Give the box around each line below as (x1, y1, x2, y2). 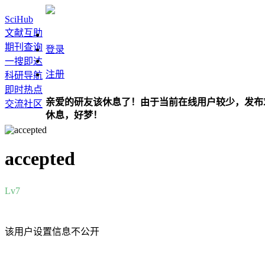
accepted (5, 148, 75, 170)
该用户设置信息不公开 (5, 226, 99, 237)
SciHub (5, 14, 33, 24)
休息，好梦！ (46, 110, 102, 120)
